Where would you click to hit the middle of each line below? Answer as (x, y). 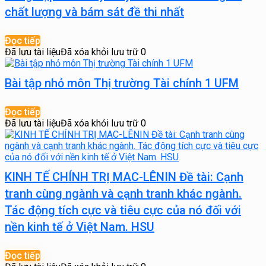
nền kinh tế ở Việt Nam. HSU (80, 227)
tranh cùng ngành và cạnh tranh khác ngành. (123, 194)
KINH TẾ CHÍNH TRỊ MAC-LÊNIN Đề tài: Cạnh (124, 177)
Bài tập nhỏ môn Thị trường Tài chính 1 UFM (122, 83)
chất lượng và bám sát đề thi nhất (94, 12)
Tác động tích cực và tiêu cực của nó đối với (123, 210)
